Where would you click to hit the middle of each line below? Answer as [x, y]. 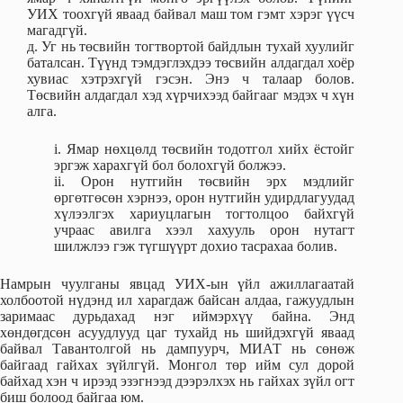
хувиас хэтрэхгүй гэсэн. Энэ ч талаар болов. [191, 79]
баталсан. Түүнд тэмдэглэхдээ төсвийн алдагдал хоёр [191, 63]
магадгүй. [57, 31]
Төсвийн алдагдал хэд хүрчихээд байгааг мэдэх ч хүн [191, 95]
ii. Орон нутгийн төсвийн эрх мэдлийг [205, 182]
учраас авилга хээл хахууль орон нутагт [205, 230]
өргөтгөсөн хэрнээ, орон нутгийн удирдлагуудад [205, 198]
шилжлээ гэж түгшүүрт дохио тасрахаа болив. [196, 246]
